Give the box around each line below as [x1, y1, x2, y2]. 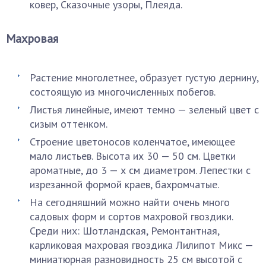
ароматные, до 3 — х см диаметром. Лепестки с [30, 163, 251, 177]
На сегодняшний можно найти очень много [30, 195, 230, 209]
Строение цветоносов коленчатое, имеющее [30, 135, 235, 148]
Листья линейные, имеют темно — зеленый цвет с [30, 103, 259, 116]
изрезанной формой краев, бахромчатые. [30, 178, 219, 191]
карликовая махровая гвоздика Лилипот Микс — [30, 238, 253, 252]
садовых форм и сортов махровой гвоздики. [30, 210, 233, 223]
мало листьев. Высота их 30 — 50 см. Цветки [30, 149, 236, 163]
